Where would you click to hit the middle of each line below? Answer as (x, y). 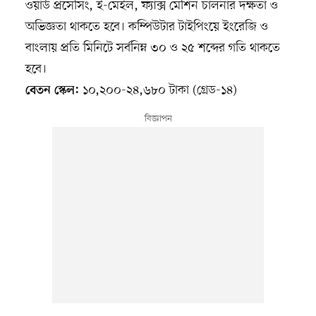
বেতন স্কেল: (52, 91)
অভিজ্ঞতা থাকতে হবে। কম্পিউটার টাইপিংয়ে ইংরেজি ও (146, 27)
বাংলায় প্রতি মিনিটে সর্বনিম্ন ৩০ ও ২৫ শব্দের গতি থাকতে (152, 48)
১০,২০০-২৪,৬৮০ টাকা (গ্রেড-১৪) (158, 91)
